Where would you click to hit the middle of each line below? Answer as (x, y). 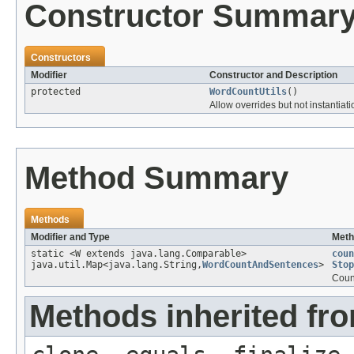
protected (56, 91)
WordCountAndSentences (260, 264)
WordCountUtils (248, 91)
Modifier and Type (70, 237)
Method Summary (156, 177)
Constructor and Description (273, 75)
